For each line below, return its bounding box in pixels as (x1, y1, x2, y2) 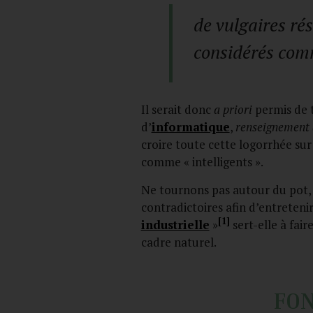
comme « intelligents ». (140, 154, 263, 170)
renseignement (235, 119, 310, 136)
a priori (213, 101, 252, 118)
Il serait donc (140, 101, 214, 118)
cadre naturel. (140, 233, 217, 250)
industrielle (140, 216, 210, 233)
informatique (151, 119, 230, 136)
